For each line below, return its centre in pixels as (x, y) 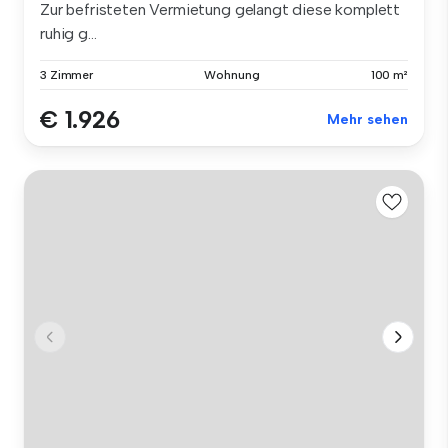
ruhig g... (68, 34)
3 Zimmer (67, 75)
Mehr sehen (367, 120)
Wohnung (232, 75)
